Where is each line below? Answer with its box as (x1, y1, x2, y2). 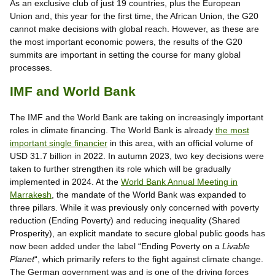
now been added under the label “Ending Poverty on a (10, 241, 222, 252)
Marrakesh (10, 190, 52, 200)
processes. (10, 62, 52, 72)
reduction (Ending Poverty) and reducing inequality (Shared (10, 215, 240, 226)
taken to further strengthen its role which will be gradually (10, 164, 231, 174)
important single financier (10, 138, 107, 149)
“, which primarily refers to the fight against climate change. (34, 254, 263, 265)
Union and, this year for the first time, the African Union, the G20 (10, 10, 258, 21)
